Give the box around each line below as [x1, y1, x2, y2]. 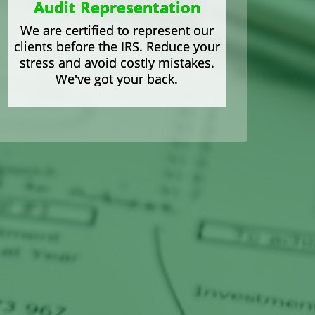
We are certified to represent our [20, 21, 214, 39]
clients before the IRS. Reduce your [13, 37, 220, 55]
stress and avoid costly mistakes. [19, 53, 214, 71]
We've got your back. [56, 70, 178, 87]
